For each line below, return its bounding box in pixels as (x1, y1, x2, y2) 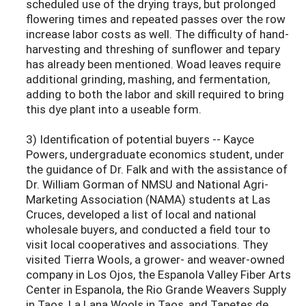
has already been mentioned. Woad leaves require (26, 56, 281, 72)
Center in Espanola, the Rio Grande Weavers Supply (26, 281, 286, 298)
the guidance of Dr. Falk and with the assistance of (26, 161, 288, 178)
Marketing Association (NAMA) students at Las (26, 191, 270, 208)
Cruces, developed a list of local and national (26, 206, 256, 223)
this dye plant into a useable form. (26, 101, 201, 117)
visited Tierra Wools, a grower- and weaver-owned (26, 251, 285, 268)
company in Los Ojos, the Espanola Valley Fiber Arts (26, 266, 291, 283)
